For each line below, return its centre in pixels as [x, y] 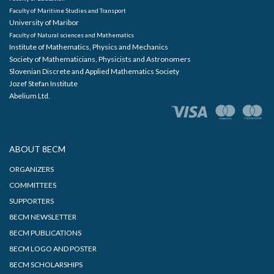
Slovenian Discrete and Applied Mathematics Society [94, 72]
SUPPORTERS [31, 201]
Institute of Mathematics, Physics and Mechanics [89, 47]
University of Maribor [44, 23]
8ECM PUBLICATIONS [45, 233]
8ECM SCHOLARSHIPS [46, 265]
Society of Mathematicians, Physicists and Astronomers [100, 59]
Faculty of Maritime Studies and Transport [68, 11]
